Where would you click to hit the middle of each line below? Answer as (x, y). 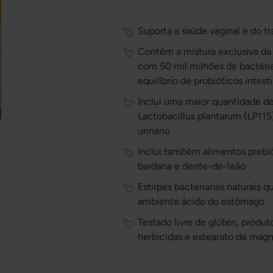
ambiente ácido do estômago (201, 201)
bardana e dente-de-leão (192, 166)
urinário (154, 131)
